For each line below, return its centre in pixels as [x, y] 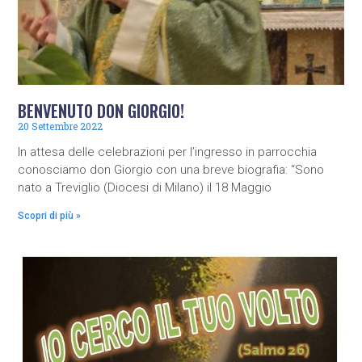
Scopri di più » [50, 215]
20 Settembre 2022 [61, 126]
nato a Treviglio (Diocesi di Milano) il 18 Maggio [145, 187]
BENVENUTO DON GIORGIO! [101, 110]
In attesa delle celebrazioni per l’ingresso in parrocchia [168, 152]
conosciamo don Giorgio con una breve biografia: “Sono [171, 169]
